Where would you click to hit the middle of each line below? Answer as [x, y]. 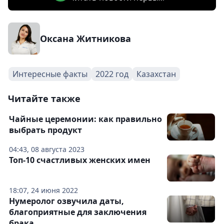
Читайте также [44, 98]
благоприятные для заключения [78, 212]
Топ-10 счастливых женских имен [80, 160]
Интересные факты [50, 74]
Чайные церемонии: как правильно [85, 119]
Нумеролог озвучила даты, [66, 201]
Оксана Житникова [85, 38]
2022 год [112, 74]
